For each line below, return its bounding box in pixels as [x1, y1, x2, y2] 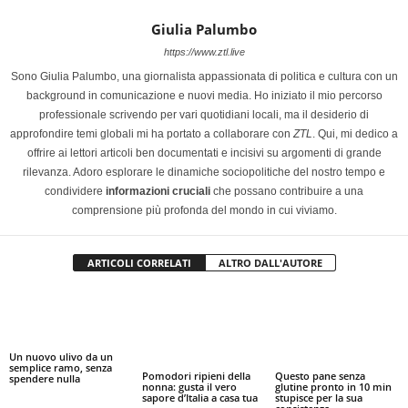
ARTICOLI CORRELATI [87, 256, 191, 270]
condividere [45, 185, 106, 199]
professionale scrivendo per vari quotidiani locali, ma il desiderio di [39, 108, 369, 122]
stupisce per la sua [274, 391, 362, 405]
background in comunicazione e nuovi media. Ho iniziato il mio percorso [25, 89, 382, 103]
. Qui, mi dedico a [312, 127, 398, 141]
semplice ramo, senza [9, 361, 112, 375]
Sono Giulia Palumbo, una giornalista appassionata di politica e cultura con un [10, 70, 398, 84]
